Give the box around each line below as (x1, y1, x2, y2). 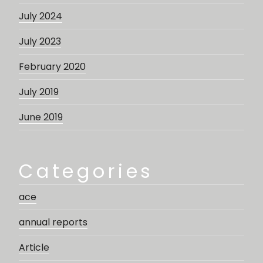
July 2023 (19, 34, 61, 48)
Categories (19, 157, 154, 184)
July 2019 (19, 85, 59, 99)
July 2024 (19, 9, 62, 23)
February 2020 (19, 59, 86, 73)
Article (19, 240, 49, 254)
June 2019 (19, 110, 63, 124)
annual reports (19, 215, 87, 229)
